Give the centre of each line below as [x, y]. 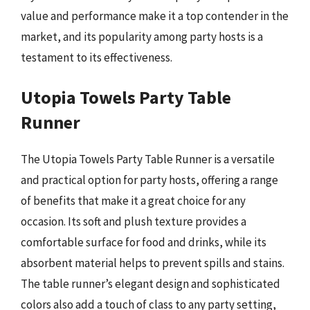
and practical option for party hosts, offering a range [149, 180]
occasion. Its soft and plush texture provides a [134, 221]
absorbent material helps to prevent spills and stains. [153, 263]
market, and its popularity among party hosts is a [142, 36]
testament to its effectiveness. [97, 57]
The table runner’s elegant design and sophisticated [151, 284]
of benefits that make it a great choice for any [133, 201]
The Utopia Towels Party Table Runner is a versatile [148, 159]
